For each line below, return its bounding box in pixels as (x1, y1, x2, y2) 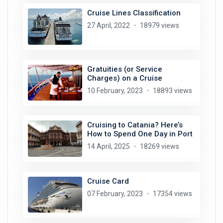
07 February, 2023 (87, 189, 143, 198)
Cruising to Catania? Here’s (87, 120, 183, 130)
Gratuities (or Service (87, 64, 162, 74)
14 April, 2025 (87, 142, 130, 151)
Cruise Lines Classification (87, 8, 181, 18)
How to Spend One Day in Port (87, 129, 193, 139)
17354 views (152, 189, 192, 198)
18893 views (152, 86, 192, 95)
